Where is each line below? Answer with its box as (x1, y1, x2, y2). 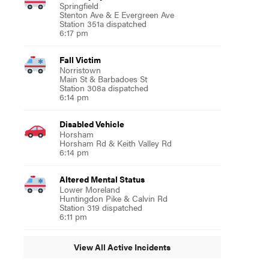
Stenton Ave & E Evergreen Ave (59, 8, 174, 20)
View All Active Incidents (73, 241, 171, 253)
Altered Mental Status (59, 172, 145, 185)
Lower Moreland (59, 183, 120, 195)
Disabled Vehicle (59, 117, 124, 130)
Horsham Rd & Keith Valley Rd (59, 136, 172, 149)
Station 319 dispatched (59, 201, 142, 213)
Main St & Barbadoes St (59, 72, 147, 85)
